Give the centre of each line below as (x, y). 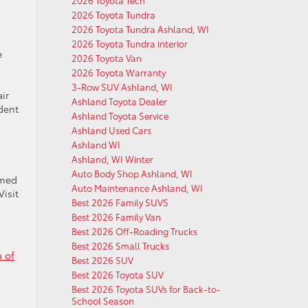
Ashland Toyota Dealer (119, 101)
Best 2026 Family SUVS (120, 202)
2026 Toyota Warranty (118, 72)
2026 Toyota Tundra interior (129, 43)
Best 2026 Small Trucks (120, 245)
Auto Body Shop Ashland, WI (132, 173)
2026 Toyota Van (106, 58)
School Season (102, 300)
